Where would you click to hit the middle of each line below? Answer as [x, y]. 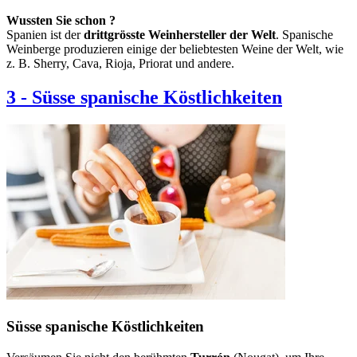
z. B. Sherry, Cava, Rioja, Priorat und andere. [120, 64]
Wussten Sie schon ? [61, 21]
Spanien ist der [45, 35]
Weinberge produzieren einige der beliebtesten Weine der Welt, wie [175, 49]
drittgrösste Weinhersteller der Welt [180, 35]
